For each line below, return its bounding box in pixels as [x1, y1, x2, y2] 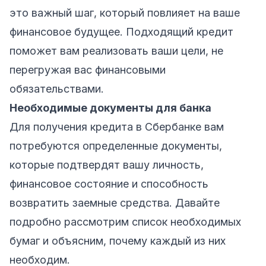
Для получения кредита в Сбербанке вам [9, 120, 224, 133]
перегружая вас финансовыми [9, 63, 166, 76]
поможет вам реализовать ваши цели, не [9, 44, 223, 57]
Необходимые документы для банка [9, 101, 211, 114]
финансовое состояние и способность [9, 177, 208, 190]
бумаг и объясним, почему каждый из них [9, 234, 226, 247]
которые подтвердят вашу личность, [9, 158, 204, 171]
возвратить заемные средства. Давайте [9, 196, 220, 209]
